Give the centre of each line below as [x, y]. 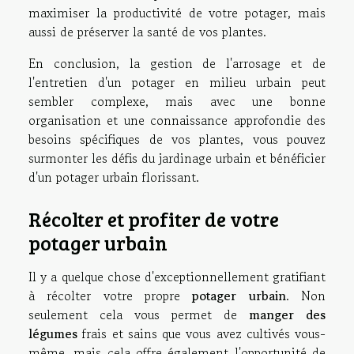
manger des [287, 314]
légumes [53, 333]
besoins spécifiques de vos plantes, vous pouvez [177, 139]
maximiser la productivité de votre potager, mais [177, 13]
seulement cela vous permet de [139, 314]
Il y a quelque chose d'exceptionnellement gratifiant [177, 276]
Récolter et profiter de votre [154, 218]
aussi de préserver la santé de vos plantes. [147, 32]
